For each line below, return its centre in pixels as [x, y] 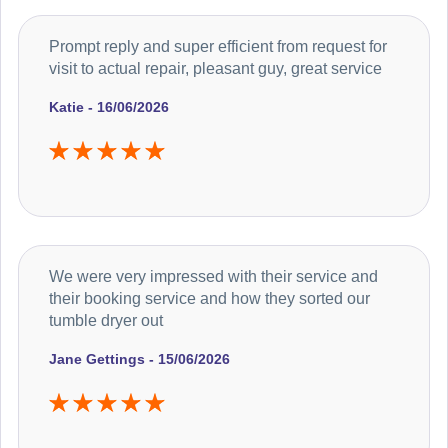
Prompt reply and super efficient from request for [218, 46]
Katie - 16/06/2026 [109, 106]
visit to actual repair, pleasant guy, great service [215, 68]
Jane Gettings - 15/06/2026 [139, 358]
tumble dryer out [106, 320]
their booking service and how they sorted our [209, 298]
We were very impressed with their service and [213, 276]
